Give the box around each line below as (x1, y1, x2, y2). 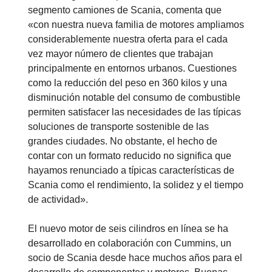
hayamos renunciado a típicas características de (28, 165, 234, 176)
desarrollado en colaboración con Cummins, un (28, 238, 231, 249)
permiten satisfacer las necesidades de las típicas (28, 107, 241, 118)
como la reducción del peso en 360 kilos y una (28, 78, 227, 89)
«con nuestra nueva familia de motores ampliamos (28, 19, 244, 30)
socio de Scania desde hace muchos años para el (28, 253, 242, 263)
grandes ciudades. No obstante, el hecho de (28, 136, 217, 147)
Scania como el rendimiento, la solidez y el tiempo (28, 180, 243, 191)
